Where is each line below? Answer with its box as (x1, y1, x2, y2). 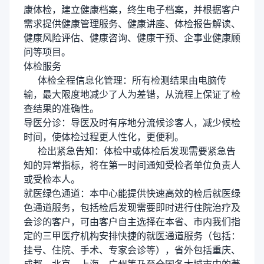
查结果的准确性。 (24, 102, 99, 115)
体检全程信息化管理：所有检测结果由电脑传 (24, 74, 226, 87)
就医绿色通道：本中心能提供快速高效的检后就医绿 (24, 187, 240, 200)
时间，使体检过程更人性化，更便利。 (24, 130, 184, 143)
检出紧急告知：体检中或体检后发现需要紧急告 (24, 144, 236, 157)
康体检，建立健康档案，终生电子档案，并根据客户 (24, 3, 240, 16)
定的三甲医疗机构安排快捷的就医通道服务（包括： (24, 229, 240, 242)
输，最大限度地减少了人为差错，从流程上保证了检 (24, 88, 240, 101)
